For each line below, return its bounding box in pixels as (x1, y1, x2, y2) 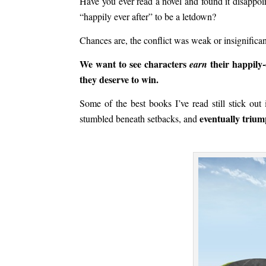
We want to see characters (80, 56, 190, 71)
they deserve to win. (80, 72, 159, 86)
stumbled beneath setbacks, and (80, 112, 200, 125)
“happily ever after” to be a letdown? (80, 9, 217, 23)
